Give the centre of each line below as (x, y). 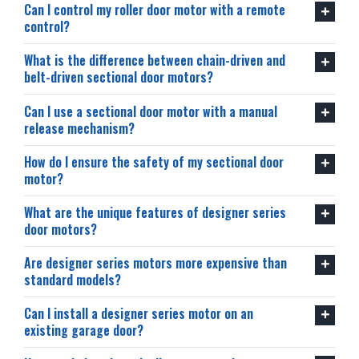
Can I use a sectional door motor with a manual (150, 111)
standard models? (72, 279)
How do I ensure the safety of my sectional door (153, 161)
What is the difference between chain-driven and (154, 61)
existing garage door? (83, 330)
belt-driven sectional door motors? (118, 77)
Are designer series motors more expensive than (155, 262)
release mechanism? (79, 128)
